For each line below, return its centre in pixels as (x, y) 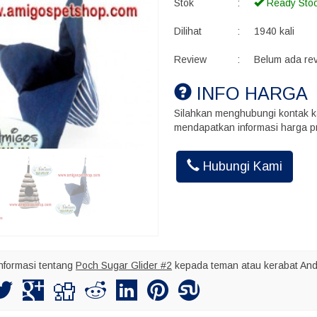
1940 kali (274, 31)
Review (190, 59)
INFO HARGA (249, 93)
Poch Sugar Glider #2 (124, 266)
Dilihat (188, 31)
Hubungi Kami (241, 166)
